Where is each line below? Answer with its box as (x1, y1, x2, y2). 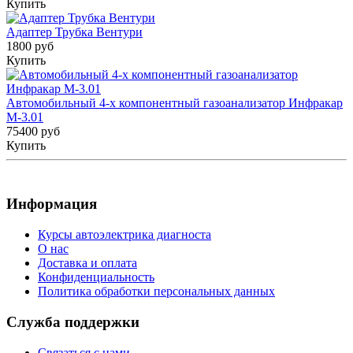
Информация (6, 195, 97, 213)
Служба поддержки (6, 313, 139, 330)
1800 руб (6, 39, 54, 53)
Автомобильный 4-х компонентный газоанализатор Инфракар (6, 95, 343, 110)
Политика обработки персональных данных (38, 284, 275, 299)
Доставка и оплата (38, 256, 137, 270)
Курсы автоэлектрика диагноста (38, 228, 211, 242)
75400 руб (6, 124, 60, 138)
